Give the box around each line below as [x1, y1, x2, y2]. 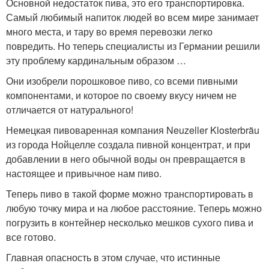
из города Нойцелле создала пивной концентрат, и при [6, 138, 250, 151]
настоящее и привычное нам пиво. [6, 166, 162, 180]
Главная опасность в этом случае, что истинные [6, 250, 220, 264]
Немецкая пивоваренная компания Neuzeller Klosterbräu [6, 123, 259, 137]
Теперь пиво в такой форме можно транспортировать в [6, 187, 253, 201]
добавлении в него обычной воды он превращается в [6, 152, 246, 166]
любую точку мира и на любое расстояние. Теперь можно [6, 201, 262, 215]
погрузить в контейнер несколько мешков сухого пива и [6, 216, 253, 229]
